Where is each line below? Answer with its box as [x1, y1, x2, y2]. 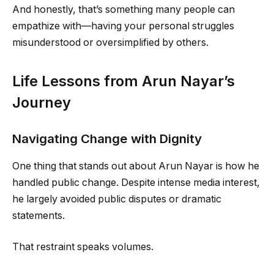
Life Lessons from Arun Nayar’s [12, 72, 235, 90]
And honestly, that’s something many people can [12, 3, 235, 15]
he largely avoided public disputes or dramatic [12, 193, 221, 205]
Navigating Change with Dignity [12, 131, 202, 147]
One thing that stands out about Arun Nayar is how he [12, 160, 259, 172]
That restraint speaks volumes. [12, 241, 154, 253]
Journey [12, 93, 71, 111]
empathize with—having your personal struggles [12, 20, 234, 32]
